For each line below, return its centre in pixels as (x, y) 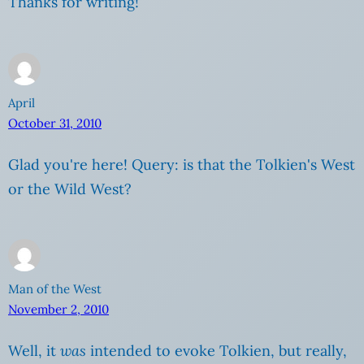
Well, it (34, 351)
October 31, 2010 (55, 123)
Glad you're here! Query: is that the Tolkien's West (182, 164)
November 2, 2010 (58, 310)
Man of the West (55, 289)
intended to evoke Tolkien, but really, (217, 351)
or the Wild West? (70, 188)
